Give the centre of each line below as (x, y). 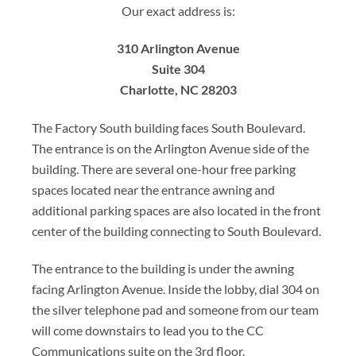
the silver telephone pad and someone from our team (175, 310)
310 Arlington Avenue (178, 49)
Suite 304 (178, 70)
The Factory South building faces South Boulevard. (168, 128)
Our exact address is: (178, 11)
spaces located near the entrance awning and (153, 190)
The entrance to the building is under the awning (163, 269)
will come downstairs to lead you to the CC (148, 331)
